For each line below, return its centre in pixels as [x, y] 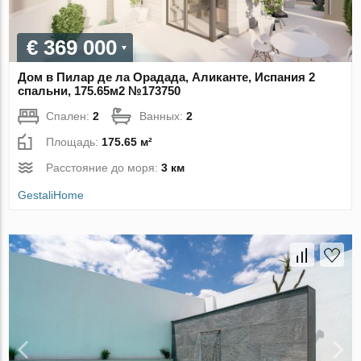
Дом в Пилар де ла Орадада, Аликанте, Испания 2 [167, 77]
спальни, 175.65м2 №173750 [100, 90]
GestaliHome [51, 195]
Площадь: [74, 141]
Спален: [70, 116]
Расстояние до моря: [104, 167]
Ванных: [163, 116]
